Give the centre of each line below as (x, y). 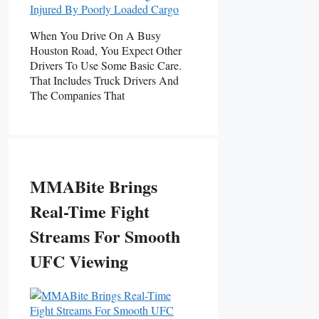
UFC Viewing (79, 261)
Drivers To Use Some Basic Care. (106, 65)
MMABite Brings (94, 186)
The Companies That (77, 95)
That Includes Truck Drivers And (104, 80)
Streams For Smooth (105, 236)
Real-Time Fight (90, 211)
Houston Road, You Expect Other (106, 50)
